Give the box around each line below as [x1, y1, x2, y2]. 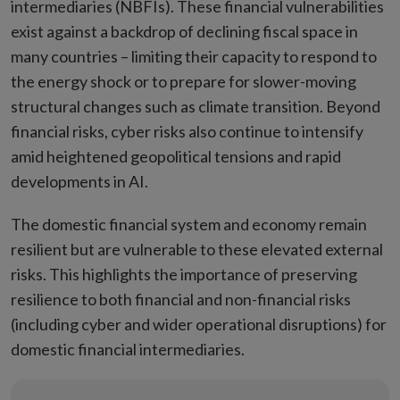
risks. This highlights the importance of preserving [11, 263, 357, 284]
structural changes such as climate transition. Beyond [11, 96, 380, 116]
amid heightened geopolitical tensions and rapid [11, 146, 341, 166]
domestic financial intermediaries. [11, 338, 247, 359]
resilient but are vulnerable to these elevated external [11, 238, 383, 259]
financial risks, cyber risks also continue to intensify [11, 121, 363, 141]
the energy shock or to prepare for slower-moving [11, 71, 356, 91]
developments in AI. [11, 171, 148, 191]
